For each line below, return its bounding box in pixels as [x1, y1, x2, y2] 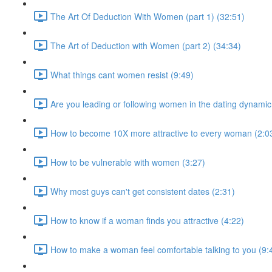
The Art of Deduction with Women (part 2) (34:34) [50, 39, 241, 52]
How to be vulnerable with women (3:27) [50, 155, 205, 168]
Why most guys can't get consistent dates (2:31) [50, 185, 235, 197]
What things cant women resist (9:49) [50, 68, 194, 81]
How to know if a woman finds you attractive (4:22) [50, 214, 244, 226]
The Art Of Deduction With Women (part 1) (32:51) [50, 10, 245, 22]
